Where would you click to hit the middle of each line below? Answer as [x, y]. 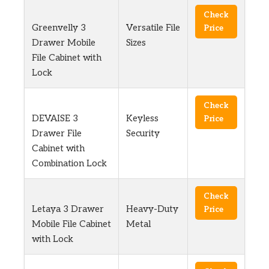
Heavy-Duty [152, 209]
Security [143, 134]
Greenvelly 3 [59, 28]
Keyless [142, 119]
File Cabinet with [67, 58]
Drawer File [57, 134]
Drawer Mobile [64, 43]
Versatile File [153, 28]
